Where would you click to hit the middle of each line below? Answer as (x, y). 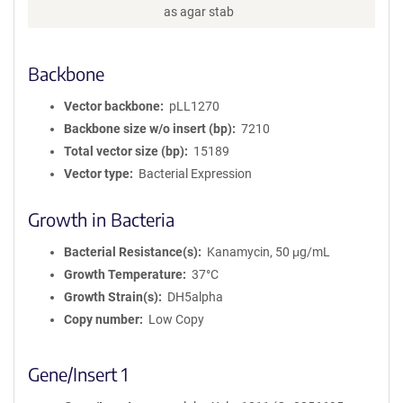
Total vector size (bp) (124, 151)
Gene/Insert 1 (78, 373)
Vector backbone (112, 106)
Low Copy (176, 319)
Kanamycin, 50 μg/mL (268, 251)
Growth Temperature (123, 274)
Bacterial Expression (195, 173)
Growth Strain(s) (111, 296)
